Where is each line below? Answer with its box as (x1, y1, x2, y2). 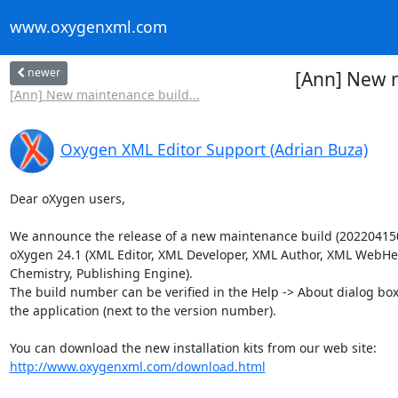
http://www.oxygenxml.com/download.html (9, 357, 266, 375)
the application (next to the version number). (9, 301, 276, 319)
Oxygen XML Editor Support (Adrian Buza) (60, 138, 368, 160)
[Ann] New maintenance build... (9, 85, 200, 103)
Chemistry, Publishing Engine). (9, 264, 193, 282)
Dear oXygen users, (9, 189, 125, 207)
